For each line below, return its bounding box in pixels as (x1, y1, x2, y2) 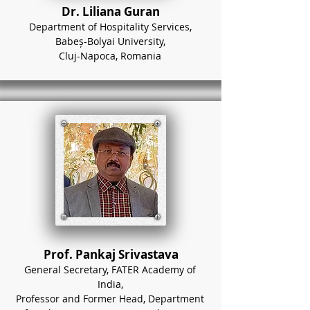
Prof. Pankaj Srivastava (43, 246, 179, 262)
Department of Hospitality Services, (28, 20, 192, 33)
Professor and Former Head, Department (16, 292, 204, 305)
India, (97, 277, 123, 291)
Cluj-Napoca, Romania (59, 49, 161, 62)
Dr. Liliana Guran (62, 3, 160, 19)
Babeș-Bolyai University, (55, 35, 165, 48)
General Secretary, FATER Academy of (24, 263, 196, 276)
